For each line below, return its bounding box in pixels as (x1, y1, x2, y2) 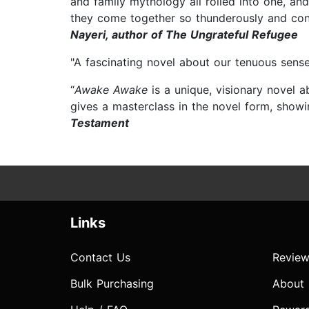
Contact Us (70, 250, 130, 265)
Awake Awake (74, 83, 148, 97)
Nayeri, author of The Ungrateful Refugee (70, 28, 298, 42)
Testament (70, 116, 129, 130)
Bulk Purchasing (70, 277, 154, 291)
